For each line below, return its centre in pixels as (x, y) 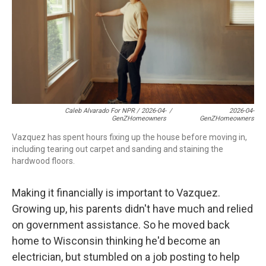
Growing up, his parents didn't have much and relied (132, 209)
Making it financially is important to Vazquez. (116, 193)
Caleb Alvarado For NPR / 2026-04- (116, 111)
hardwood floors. (43, 161)
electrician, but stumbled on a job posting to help (126, 257)
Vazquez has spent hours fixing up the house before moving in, (129, 137)
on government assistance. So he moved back (121, 225)
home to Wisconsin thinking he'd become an (116, 241)
